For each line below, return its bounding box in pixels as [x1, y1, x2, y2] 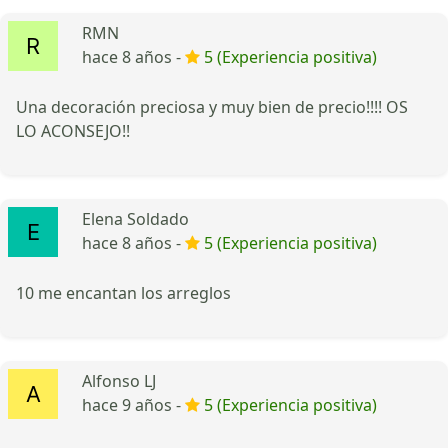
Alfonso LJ [82, 369, 156, 392]
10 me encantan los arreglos [16, 281, 231, 304]
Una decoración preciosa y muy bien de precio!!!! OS [16, 95, 408, 118]
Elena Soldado [82, 207, 189, 230]
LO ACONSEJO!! [16, 119, 130, 142]
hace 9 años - [82, 393, 185, 416]
